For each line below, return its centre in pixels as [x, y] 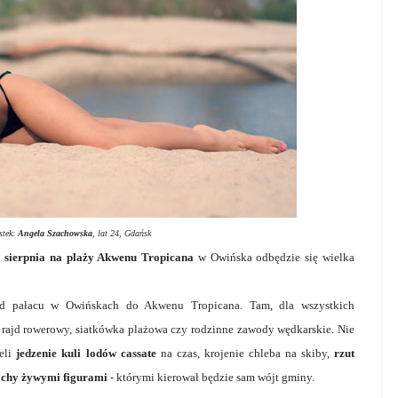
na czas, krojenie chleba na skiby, [243, 353]
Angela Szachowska [55, 233]
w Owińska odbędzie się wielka [275, 257]
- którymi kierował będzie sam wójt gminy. [211, 377]
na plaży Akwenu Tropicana [122, 257]
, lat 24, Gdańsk [121, 233]
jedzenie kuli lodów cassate [86, 353]
